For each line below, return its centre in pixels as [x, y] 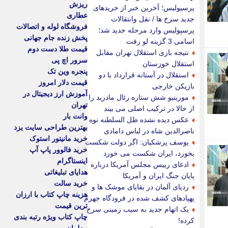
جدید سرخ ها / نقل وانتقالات [153, 19]
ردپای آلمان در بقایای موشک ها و [140, 187]
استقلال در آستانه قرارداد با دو [144, 75]
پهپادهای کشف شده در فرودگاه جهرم [139, 198]
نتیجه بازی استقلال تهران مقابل [142, 52]
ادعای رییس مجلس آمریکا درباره [140, 164]
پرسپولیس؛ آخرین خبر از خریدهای [144, 8]
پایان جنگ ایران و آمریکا [159, 176]
